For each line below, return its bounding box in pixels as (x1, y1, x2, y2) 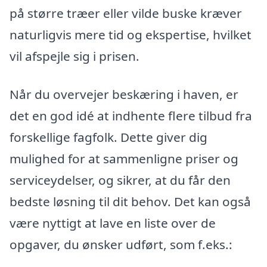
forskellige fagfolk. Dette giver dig (10, 128, 207, 145)
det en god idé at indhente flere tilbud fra (10, 107, 252, 124)
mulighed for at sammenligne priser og (10, 150, 238, 167)
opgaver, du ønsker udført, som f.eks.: (10, 235, 232, 253)
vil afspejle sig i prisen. (10, 48, 139, 65)
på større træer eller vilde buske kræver (10, 5, 242, 22)
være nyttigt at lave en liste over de (10, 214, 216, 231)
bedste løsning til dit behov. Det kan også (10, 193, 251, 210)
